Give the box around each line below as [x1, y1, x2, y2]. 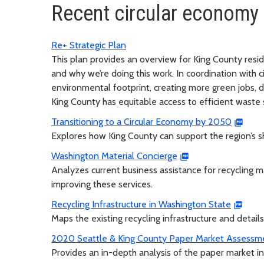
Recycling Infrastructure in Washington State [51, 198, 231, 210]
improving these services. [51, 178, 153, 190]
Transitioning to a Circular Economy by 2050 [51, 115, 232, 127]
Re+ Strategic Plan [51, 39, 126, 51]
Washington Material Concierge [51, 150, 177, 161]
